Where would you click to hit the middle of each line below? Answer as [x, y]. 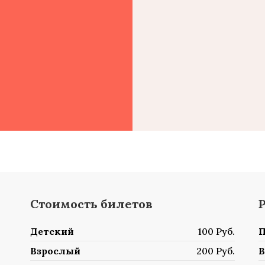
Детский [52, 231]
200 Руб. [216, 251]
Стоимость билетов [91, 204]
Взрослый [55, 251]
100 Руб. [216, 231]
